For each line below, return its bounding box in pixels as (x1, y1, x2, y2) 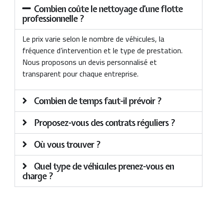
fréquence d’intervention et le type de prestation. (22, 43, 183, 58)
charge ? (22, 170, 53, 183)
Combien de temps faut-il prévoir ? (34, 95, 162, 108)
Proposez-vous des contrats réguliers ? (34, 117, 175, 129)
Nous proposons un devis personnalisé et (22, 54, 157, 69)
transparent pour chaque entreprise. (22, 66, 139, 81)
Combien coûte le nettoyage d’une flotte (34, 2, 183, 15)
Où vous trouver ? (34, 139, 101, 151)
